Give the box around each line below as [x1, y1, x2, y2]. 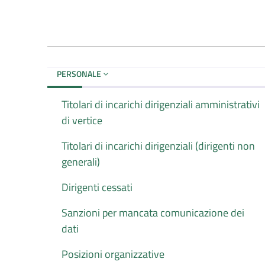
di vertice [62, 112, 102, 128]
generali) [62, 153, 100, 170]
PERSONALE [57, 67, 103, 80]
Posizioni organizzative [62, 245, 164, 262]
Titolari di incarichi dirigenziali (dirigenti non [62, 137, 255, 154]
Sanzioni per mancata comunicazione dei [62, 204, 244, 221]
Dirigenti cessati [62, 179, 132, 195]
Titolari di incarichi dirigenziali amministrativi [62, 96, 260, 112]
